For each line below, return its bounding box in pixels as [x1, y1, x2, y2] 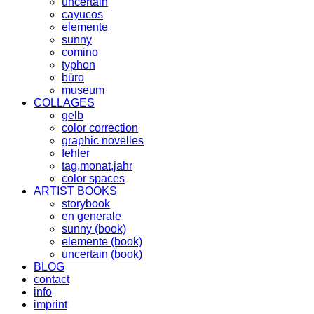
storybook [62, 197, 110, 210]
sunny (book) [62, 222, 126, 235]
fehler [62, 146, 90, 159]
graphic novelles [62, 134, 144, 146]
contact [34, 273, 69, 285]
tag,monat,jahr [62, 159, 132, 172]
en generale [62, 210, 121, 222]
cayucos [62, 8, 103, 20]
